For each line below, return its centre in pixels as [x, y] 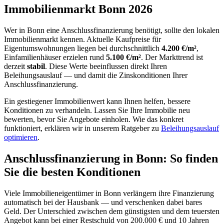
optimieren [21, 137]
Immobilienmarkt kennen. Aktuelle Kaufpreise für [82, 39]
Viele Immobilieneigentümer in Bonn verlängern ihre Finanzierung [109, 193]
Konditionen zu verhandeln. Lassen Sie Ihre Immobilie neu [97, 110]
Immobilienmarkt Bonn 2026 [78, 9]
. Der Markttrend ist [172, 57]
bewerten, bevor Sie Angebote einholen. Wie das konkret [94, 119]
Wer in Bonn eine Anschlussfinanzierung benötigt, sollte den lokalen [112, 30]
